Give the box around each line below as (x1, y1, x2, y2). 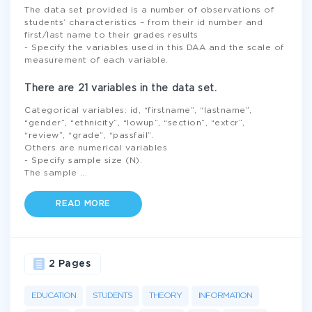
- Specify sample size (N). (24, 157, 142, 164)
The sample (24, 169, 80, 177)
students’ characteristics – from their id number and (24, 19, 263, 26)
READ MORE (56, 200, 111, 208)
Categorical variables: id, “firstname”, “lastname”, (24, 107, 252, 114)
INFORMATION (198, 292, 252, 299)
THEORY (149, 292, 182, 299)
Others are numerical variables (24, 144, 167, 152)
